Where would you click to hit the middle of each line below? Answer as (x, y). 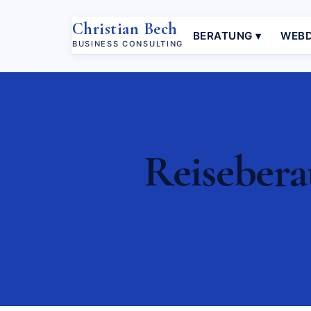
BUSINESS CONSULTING (128, 43)
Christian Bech (125, 28)
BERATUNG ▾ (227, 35)
